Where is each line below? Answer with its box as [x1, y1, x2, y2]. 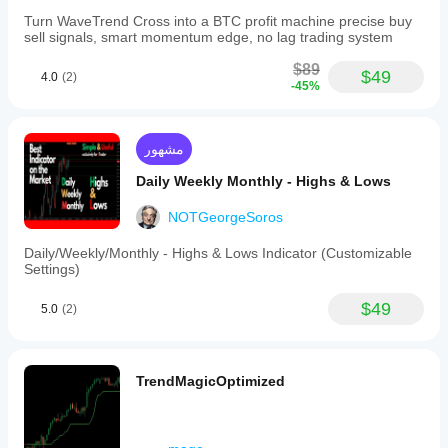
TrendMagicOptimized [136, 373, 285, 389]
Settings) [24, 261, 80, 277]
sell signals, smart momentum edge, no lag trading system [24, 29, 393, 45]
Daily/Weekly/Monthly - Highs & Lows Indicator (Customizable [24, 245, 412, 261]
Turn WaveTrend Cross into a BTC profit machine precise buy [24, 13, 412, 29]
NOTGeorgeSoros [168, 209, 283, 225]
